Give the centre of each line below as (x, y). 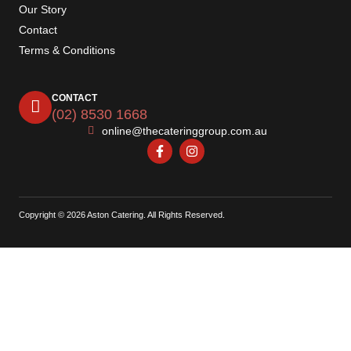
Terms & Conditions (67, 50)
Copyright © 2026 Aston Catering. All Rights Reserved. (122, 214)
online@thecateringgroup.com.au (184, 130)
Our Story (43, 9)
